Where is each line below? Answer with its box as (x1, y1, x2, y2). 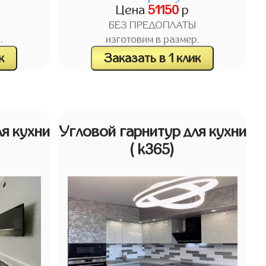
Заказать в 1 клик (104, 51, 201, 65)
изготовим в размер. (105, 34, 199, 46)
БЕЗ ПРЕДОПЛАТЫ (109, 20, 197, 31)
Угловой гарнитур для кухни (58, 123, 246, 140)
